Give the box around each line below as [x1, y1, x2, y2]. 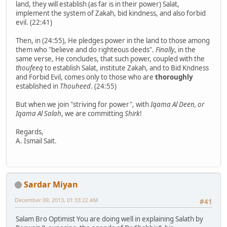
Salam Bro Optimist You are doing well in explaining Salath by [16, 214, 203, 224]
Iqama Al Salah [16, 109, 61, 119]
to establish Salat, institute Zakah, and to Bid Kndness [43, 63, 209, 73]
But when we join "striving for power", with [16, 100, 150, 109]
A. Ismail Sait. [16, 136, 57, 146]
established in [16, 82, 60, 91]
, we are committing [61, 109, 125, 119]
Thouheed [60, 82, 91, 91]
